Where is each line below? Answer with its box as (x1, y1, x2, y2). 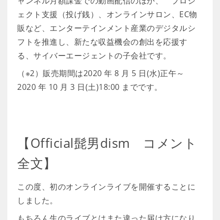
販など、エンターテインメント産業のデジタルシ (17, 23, 195, 33)
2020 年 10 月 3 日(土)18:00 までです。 (17, 82, 163, 92)
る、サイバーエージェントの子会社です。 (17, 50, 171, 61)
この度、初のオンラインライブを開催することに (17, 181, 195, 192)
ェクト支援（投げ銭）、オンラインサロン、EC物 (17, 9, 197, 20)
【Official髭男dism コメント (17, 134, 197, 152)
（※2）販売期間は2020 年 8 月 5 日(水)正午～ (17, 68, 185, 79)
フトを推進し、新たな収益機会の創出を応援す (17, 36, 188, 47)
